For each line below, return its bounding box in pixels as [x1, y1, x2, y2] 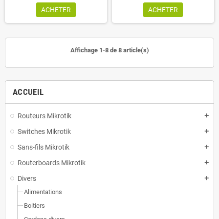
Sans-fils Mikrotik [18, 143, 69, 151]
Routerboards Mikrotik [18, 159, 86, 167]
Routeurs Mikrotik [18, 112, 71, 120]
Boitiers [24, 202, 45, 209]
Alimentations [24, 188, 62, 196]
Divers [18, 175, 36, 182]
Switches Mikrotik [18, 128, 71, 135]
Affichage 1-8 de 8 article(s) [70, 46, 149, 54]
